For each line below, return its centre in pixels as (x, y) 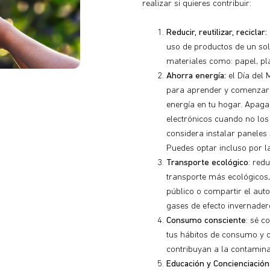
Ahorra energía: (196, 77)
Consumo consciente (206, 221)
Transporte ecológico (207, 163)
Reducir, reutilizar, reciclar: (217, 33)
